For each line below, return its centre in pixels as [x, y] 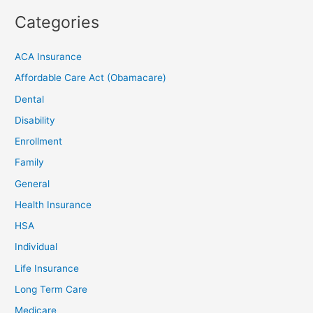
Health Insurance [53, 204]
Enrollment [39, 141]
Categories [57, 22]
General [32, 183]
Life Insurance [47, 268]
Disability [35, 120]
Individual [36, 247]
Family [30, 162]
